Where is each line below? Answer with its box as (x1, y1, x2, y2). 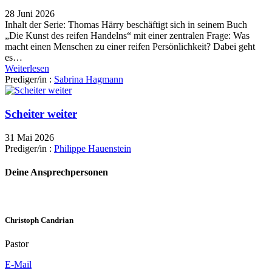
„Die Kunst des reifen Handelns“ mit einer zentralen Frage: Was (5, 30, 250, 41)
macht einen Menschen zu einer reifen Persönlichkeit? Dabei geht (5, 41, 255, 52)
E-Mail (5, 259, 32, 270)
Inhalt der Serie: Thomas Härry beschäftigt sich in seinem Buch (5, 19, 247, 30)
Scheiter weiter (5, 107, 77, 121)
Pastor (5, 238, 29, 249)
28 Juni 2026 (5, 8, 55, 19)
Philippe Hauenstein (54, 143, 131, 154)
